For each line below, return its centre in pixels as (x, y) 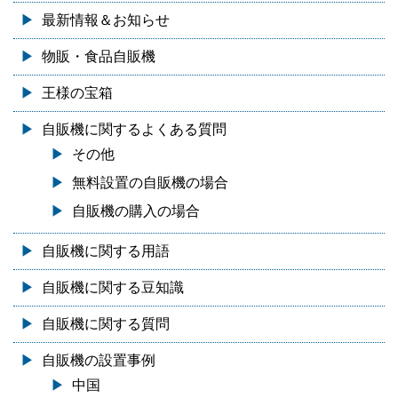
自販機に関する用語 (106, 251)
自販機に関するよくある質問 (134, 129)
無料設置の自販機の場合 (150, 182)
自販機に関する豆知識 (113, 287)
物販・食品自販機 (99, 56)
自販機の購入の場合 (136, 211)
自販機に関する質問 (106, 323)
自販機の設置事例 (99, 360)
